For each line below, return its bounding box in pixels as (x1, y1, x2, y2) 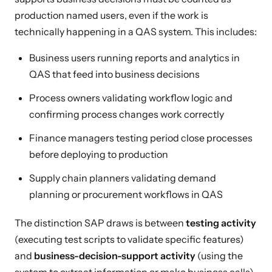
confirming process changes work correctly (29, 108, 224, 120)
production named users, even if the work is (15, 9, 208, 21)
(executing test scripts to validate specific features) (15, 233, 244, 245)
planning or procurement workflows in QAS (29, 188, 223, 200)
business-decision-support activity (34, 250, 195, 262)
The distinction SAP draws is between (15, 217, 186, 229)
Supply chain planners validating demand (29, 172, 216, 184)
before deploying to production (29, 148, 168, 160)
